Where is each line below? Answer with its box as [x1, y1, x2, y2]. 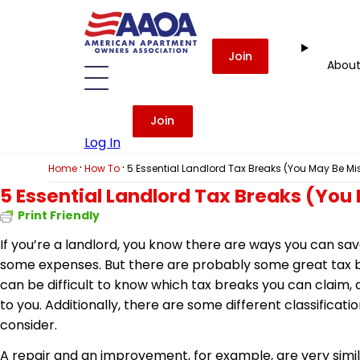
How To [84, 162, 120, 175]
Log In [84, 133, 121, 152]
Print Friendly [18, 207, 100, 223]
